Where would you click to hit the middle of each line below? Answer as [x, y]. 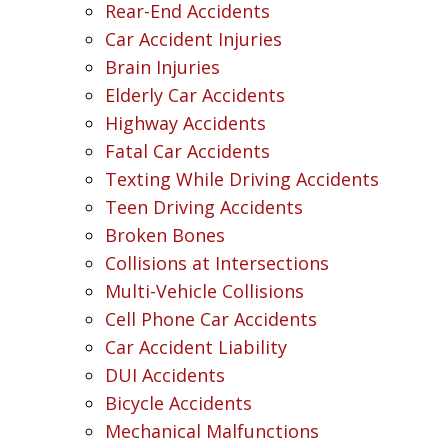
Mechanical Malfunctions [212, 430]
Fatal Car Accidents [187, 150]
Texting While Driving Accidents [242, 178]
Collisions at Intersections [217, 262]
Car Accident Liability [196, 346]
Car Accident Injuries [193, 38]
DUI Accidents [165, 374]
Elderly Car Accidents [195, 94]
